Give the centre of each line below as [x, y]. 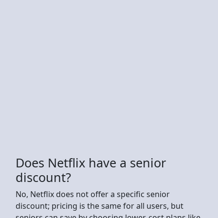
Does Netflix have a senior [91, 162]
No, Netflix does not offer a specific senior [93, 194]
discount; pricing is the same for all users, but [100, 206]
